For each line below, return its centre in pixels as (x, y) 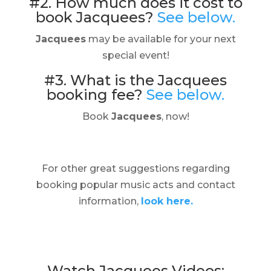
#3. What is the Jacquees (135, 80)
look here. (167, 201)
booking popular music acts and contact (135, 185)
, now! (175, 116)
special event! (135, 55)
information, (109, 201)
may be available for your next (161, 39)
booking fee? (96, 95)
